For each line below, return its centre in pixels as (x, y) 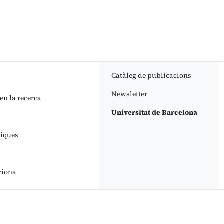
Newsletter (129, 94)
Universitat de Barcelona (154, 112)
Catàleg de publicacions (151, 75)
